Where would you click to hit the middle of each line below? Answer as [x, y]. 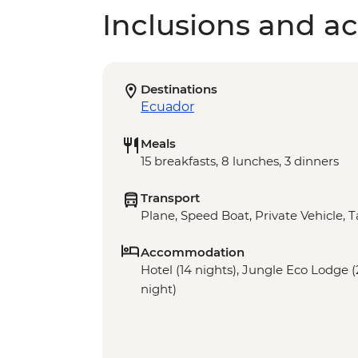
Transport [170, 198]
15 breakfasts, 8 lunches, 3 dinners [240, 161]
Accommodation [193, 253]
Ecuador [167, 107]
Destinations [179, 89]
